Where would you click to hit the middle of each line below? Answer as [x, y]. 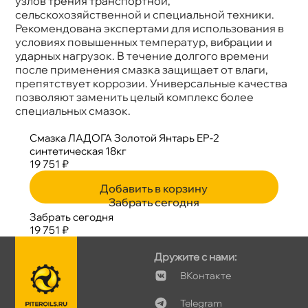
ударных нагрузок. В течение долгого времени [142, 55]
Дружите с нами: [195, 256]
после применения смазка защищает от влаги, [142, 69]
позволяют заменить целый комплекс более [135, 97]
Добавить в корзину [154, 188]
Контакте [206, 275]
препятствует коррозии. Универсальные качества [152, 83]
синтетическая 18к [78, 151]
